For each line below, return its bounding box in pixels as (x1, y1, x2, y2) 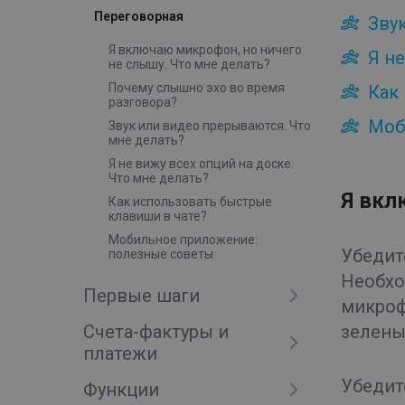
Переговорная (94, 9, 184, 24)
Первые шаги (83, 285, 200, 306)
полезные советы (108, 247, 213, 261)
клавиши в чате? (108, 209, 207, 223)
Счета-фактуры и (83, 321, 229, 343)
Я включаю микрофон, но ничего (108, 42, 302, 57)
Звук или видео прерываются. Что (108, 118, 311, 133)
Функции (83, 379, 159, 400)
